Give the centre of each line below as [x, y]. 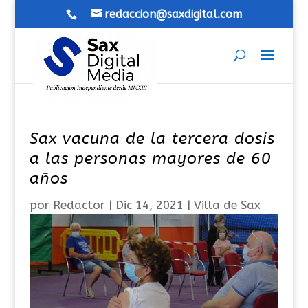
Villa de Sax [227, 205]
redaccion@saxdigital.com [173, 14]
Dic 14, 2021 [149, 205]
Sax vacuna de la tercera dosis [152, 139]
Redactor [79, 205]
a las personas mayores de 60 [150, 158]
